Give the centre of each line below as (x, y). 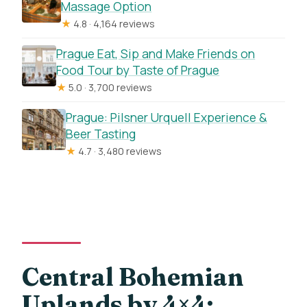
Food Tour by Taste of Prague (138, 70)
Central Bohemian (133, 277)
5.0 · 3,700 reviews (110, 88)
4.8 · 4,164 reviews (113, 24)
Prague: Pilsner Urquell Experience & (167, 118)
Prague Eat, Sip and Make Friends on (156, 54)
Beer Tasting (101, 134)
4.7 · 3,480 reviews (119, 151)
